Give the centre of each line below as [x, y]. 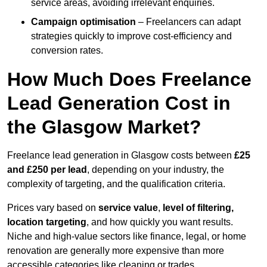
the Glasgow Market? [104, 127]
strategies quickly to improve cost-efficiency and [131, 36]
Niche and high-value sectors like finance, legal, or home [127, 237]
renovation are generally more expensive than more [116, 251]
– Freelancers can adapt [188, 22]
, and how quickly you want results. [160, 222]
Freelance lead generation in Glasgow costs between [121, 156]
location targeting [47, 222]
